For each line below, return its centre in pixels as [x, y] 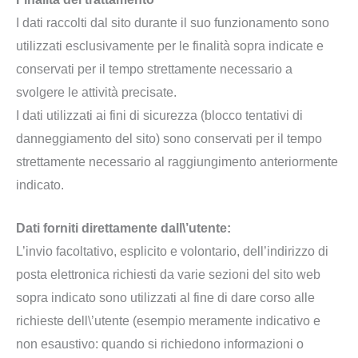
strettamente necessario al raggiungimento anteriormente [177, 161]
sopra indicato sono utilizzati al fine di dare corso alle [165, 298]
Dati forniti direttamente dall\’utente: [123, 229]
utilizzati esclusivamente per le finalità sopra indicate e [170, 46]
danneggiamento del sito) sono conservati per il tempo [169, 138]
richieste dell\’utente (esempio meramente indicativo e [168, 321]
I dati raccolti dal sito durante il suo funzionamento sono [173, 22]
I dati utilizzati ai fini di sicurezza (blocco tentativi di [159, 115]
